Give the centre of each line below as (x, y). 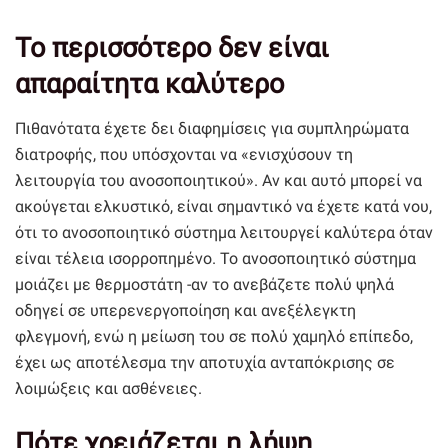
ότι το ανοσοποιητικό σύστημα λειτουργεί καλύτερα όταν (224, 233)
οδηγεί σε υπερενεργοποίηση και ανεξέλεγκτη (185, 311)
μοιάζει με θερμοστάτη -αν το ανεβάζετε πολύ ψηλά (204, 285)
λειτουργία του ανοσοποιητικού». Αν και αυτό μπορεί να (218, 181)
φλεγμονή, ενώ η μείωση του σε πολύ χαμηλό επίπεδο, (214, 337)
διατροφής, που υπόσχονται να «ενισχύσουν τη (184, 155)
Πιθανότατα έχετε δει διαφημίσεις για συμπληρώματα (212, 129)
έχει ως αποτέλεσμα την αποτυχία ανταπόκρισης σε (205, 363)
